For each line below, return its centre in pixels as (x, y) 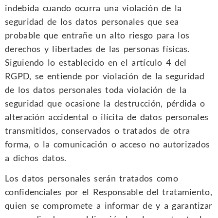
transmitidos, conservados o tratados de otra (98, 130)
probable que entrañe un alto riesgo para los (97, 35)
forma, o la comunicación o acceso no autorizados (108, 144)
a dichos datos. (36, 157)
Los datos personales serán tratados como (91, 178)
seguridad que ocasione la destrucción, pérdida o (105, 103)
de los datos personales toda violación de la (96, 89)
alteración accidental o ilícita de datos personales (107, 117)
